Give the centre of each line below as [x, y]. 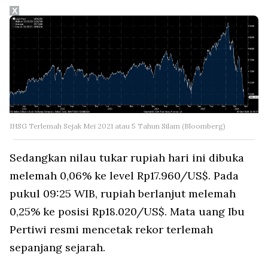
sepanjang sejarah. [57, 247]
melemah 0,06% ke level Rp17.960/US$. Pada [124, 175]
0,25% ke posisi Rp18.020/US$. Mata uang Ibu [127, 211]
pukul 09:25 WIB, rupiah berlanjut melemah [123, 193]
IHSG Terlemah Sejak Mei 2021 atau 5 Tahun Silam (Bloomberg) [118, 126]
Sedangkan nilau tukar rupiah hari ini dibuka [127, 157]
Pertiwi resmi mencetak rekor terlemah [111, 229]
